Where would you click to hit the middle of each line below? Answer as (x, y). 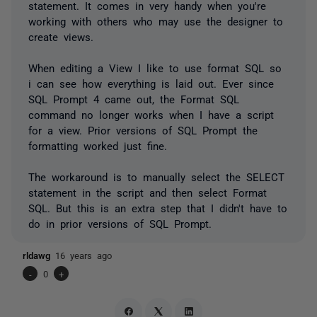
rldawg (39, 255)
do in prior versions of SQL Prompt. (120, 223)
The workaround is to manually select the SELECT (156, 177)
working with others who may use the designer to (156, 21)
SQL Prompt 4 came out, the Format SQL (134, 99)
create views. (61, 36)
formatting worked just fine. (98, 145)
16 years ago (83, 255)
